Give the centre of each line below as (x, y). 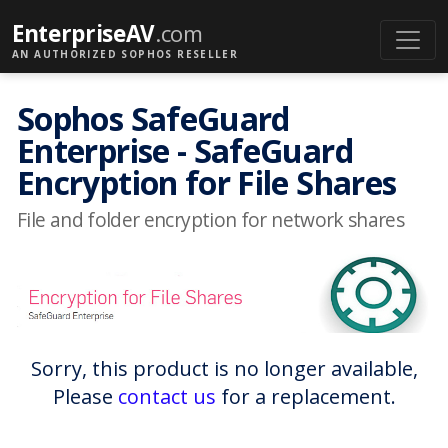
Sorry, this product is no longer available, (224, 368)
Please (85, 396)
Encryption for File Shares (207, 182)
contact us (166, 396)
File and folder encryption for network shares (211, 219)
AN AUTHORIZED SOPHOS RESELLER (125, 53)
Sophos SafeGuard (153, 118)
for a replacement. (305, 396)
